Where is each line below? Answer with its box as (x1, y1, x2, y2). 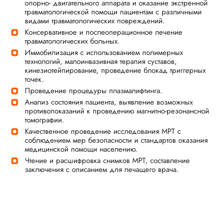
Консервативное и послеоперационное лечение (25, 27, 182, 38)
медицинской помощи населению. (25, 144, 138, 155)
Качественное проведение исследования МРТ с (25, 126, 181, 137)
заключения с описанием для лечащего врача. (25, 164, 179, 175)
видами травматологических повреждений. (25, 15, 165, 26)
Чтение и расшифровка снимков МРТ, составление (25, 155, 190, 166)
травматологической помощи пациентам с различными (25, 6, 202, 17)
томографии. (25, 114, 64, 125)
